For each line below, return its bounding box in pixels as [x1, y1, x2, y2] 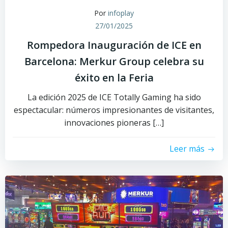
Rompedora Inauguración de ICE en [26, 38, 202, 52]
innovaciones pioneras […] [64, 117, 164, 128]
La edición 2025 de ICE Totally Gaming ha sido [27, 92, 201, 103]
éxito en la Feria [74, 71, 154, 84]
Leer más [169, 143, 205, 154]
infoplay [108, 8, 134, 18]
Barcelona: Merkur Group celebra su [24, 54, 204, 68]
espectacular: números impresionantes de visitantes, [14, 104, 214, 116]
